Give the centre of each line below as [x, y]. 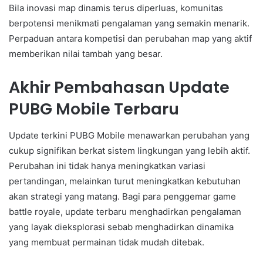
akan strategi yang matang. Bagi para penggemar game [122, 196]
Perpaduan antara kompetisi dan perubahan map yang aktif [130, 39]
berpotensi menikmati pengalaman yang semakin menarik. [129, 23]
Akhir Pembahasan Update [119, 87]
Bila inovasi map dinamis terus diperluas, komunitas [116, 8]
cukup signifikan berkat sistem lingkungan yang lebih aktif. [129, 150]
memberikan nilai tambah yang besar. [86, 54]
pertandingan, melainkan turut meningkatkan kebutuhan [125, 181]
